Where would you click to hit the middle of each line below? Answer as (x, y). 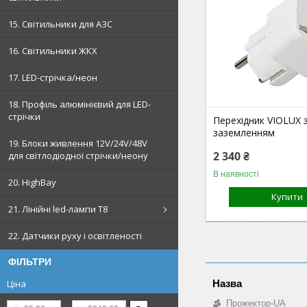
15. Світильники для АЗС (60, 24)
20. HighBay (32, 182)
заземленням (244, 132)
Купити (287, 196)
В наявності (236, 174)
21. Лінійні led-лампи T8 (58, 209)
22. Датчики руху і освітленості (75, 236)
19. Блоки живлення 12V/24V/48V (78, 143)
